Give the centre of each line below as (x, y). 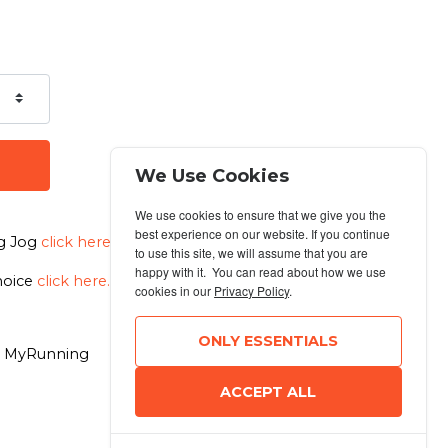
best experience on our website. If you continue (263, 234)
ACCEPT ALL (268, 391)
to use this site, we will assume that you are (252, 253)
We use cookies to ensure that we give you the (261, 215)
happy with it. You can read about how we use (261, 272)
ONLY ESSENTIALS (268, 341)
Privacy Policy (252, 291)
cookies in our (175, 291)
